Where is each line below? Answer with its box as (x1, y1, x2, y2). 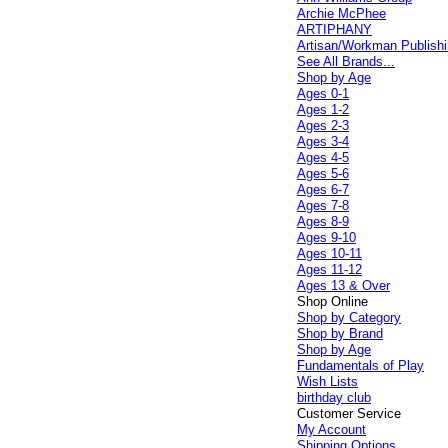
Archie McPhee (297, 6, 387, 21)
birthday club (297, 390, 372, 405)
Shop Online (297, 294, 369, 309)
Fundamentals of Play (297, 358, 425, 373)
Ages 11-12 (297, 262, 363, 277)
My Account (297, 422, 367, 437)
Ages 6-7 (297, 182, 350, 197)
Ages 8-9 (297, 214, 350, 229)
